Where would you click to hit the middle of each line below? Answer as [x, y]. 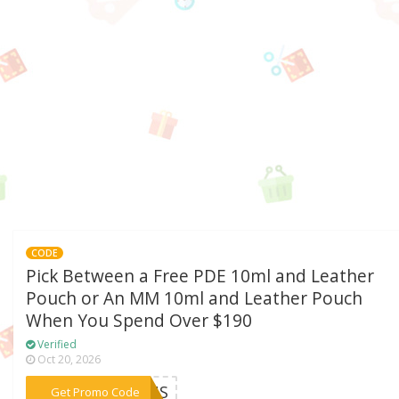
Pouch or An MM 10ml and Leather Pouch [195, 299]
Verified [56, 345]
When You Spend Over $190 [139, 321]
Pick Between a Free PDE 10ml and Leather [200, 277]
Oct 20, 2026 [68, 360]
